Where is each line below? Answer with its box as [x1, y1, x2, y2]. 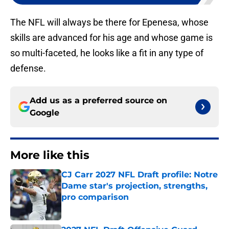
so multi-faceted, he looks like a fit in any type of [10, 48, 203, 59]
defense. [10, 63, 46, 74]
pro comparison [61, 192, 129, 202]
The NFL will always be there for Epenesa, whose [10, 17, 209, 28]
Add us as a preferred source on [30, 96, 167, 106]
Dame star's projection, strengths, [61, 181, 208, 191]
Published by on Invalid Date [61, 203, 150, 212]
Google [30, 108, 59, 118]
